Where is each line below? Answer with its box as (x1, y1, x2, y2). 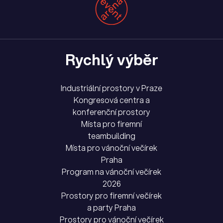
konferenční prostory (73, 107, 150, 118)
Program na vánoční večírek (62, 166, 161, 178)
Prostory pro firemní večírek (61, 190, 162, 202)
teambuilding (88, 130, 135, 142)
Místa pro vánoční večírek (66, 142, 157, 154)
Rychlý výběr (65, 49, 158, 71)
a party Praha (87, 202, 136, 214)
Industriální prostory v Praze (61, 83, 162, 94)
